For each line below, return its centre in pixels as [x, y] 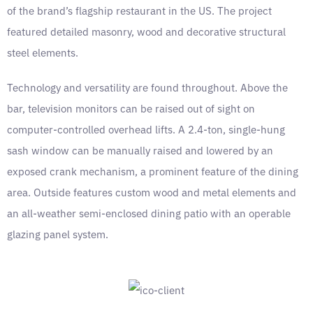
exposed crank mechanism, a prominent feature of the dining [153, 171]
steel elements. [43, 52]
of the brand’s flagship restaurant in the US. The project [139, 10]
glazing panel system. [58, 234]
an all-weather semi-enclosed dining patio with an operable [149, 213]
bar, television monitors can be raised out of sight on [131, 108]
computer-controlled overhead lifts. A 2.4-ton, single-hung [146, 129]
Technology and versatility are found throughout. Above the [147, 87]
